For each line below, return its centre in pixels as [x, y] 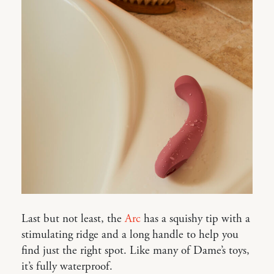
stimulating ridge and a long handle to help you [130, 235]
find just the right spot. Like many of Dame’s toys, [135, 251]
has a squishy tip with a [195, 219]
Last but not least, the [73, 219]
